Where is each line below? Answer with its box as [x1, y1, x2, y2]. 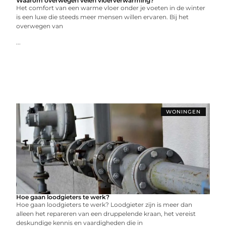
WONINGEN [165, 108, 201, 115]
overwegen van [16, 22, 64, 30]
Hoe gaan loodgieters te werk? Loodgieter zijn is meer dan [16, 201, 193, 208]
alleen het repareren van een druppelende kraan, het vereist [16, 210, 196, 217]
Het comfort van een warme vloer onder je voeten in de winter [16, 4, 206, 12]
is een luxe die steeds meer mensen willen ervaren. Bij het [16, 13, 189, 21]
